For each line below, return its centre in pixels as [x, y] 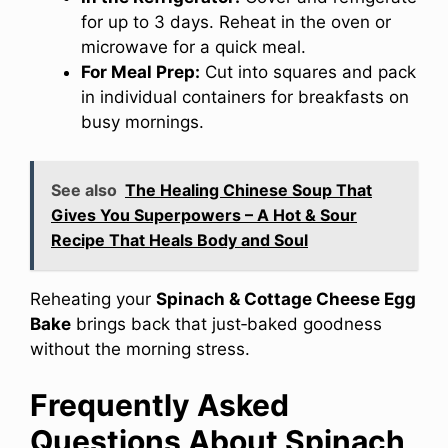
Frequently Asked [159, 405]
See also [84, 189]
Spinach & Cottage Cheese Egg [286, 298]
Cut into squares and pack [308, 72]
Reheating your [93, 298]
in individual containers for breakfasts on [245, 97]
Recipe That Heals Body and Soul [179, 239]
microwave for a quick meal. [193, 47]
